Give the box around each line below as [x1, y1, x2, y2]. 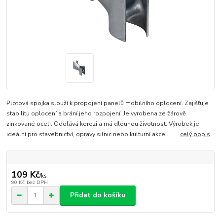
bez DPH [26, 179, 48, 186]
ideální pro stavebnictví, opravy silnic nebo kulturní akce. [6, 130, 181, 138]
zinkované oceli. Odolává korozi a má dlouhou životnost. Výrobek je [6, 119, 200, 128]
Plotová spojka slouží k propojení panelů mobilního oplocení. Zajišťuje [6, 99, 209, 107]
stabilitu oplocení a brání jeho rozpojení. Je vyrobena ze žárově [6, 109, 186, 117]
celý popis [180, 130, 211, 138]
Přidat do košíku [70, 190, 125, 200]
